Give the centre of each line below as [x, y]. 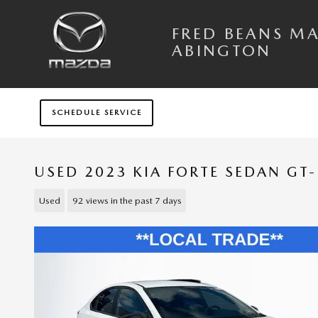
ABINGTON [222, 50]
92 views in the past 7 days [127, 200]
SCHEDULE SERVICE [97, 113]
